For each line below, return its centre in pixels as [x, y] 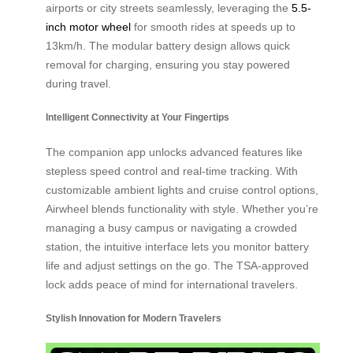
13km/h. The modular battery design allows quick [168, 45]
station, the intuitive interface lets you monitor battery [177, 246]
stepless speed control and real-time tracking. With [172, 171]
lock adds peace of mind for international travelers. [172, 284]
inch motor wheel [88, 26]
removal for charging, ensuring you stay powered [168, 64]
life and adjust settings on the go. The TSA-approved [177, 265]
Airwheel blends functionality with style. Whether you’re [182, 208]
